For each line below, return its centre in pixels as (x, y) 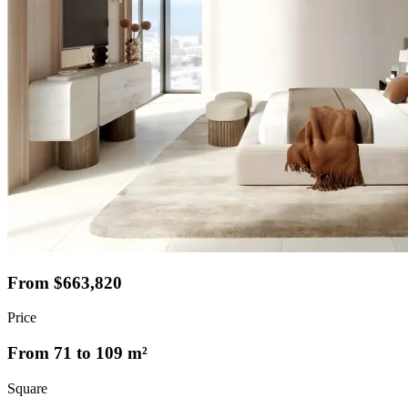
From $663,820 (65, 282)
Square (27, 388)
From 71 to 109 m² (77, 352)
